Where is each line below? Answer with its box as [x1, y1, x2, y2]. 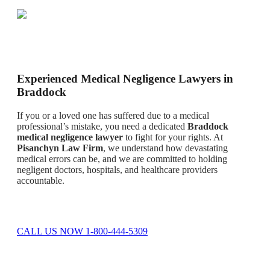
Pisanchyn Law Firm [17, 142, 103, 153]
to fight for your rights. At [123, 131, 223, 142]
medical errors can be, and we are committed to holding [17, 153, 227, 164]
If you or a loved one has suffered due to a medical [17, 110, 209, 121]
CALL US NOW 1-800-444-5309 [17, 225, 148, 236]
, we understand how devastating [103, 142, 228, 153]
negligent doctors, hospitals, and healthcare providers [17, 164, 218, 175]
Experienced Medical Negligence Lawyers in [17, 72, 233, 85]
